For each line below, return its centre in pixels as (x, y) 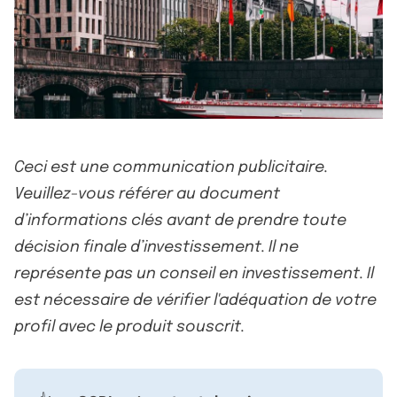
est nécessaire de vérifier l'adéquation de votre (195, 300)
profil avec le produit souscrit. (129, 327)
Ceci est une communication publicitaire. (171, 167)
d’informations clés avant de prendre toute (180, 220)
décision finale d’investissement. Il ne (156, 247)
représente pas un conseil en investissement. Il (194, 273)
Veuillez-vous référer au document (147, 194)
